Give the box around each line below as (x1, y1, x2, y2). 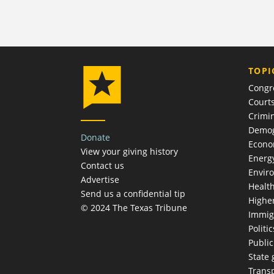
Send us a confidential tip (81, 188, 185, 200)
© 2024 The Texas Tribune (81, 202, 187, 214)
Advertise (81, 174, 119, 186)
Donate (81, 131, 110, 144)
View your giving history (81, 146, 178, 158)
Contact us (81, 160, 124, 172)
